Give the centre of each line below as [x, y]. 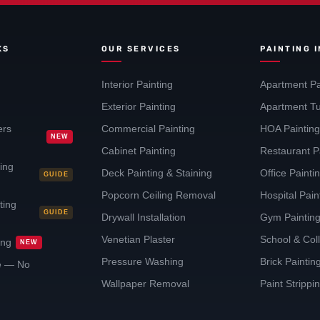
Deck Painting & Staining [156, 173]
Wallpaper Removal [145, 284]
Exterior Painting [138, 106]
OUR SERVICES [141, 49]
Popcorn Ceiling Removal [158, 195]
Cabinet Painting [138, 151]
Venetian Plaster [138, 239]
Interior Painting [137, 84]
